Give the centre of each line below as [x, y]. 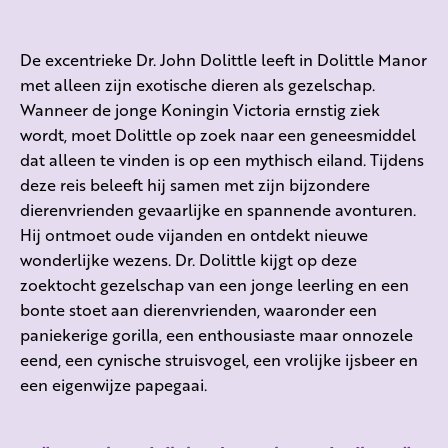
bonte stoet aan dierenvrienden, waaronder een [198, 310]
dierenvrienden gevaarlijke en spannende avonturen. [218, 210]
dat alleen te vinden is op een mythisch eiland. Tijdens [222, 160]
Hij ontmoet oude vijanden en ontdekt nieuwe [194, 235]
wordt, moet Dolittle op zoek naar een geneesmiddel [218, 135]
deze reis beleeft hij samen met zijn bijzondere [195, 185]
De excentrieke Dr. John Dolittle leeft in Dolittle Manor [223, 60]
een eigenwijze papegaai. [113, 385]
